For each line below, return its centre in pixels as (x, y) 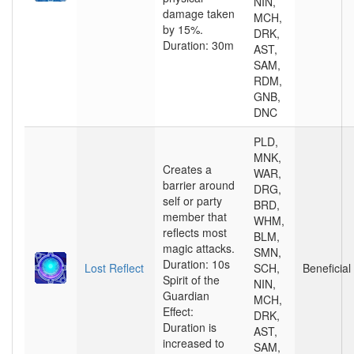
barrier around (199, 185)
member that (195, 217)
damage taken (199, 13)
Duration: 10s (196, 264)
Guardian (186, 296)
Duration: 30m (198, 45)
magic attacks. (199, 248)
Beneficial (327, 268)
